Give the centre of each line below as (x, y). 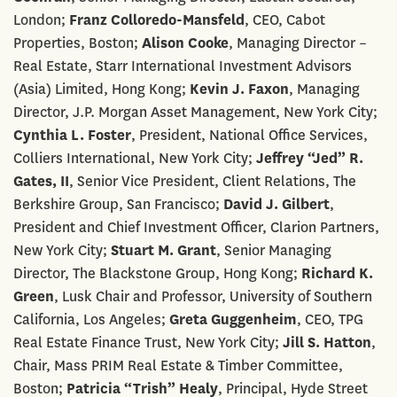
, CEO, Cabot (285, 19)
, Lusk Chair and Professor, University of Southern (213, 296)
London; (41, 19)
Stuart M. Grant (163, 250)
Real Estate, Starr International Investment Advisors (183, 66)
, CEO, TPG (330, 319)
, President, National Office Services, (249, 135)
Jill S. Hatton (327, 342)
